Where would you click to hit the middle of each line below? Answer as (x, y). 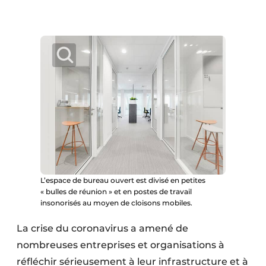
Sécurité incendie (61, 65)
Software (42, 92)
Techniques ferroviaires (75, 118)
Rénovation (48, 38)
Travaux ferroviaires (66, 145)
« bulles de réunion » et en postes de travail (116, 191)
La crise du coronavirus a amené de (102, 228)
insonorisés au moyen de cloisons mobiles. (116, 203)
